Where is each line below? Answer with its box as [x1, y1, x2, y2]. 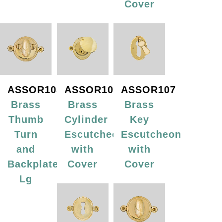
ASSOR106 [64, 84, 119, 96]
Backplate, [7, 159, 62, 170]
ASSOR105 [7, 84, 62, 96]
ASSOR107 [121, 84, 176, 96]
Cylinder [64, 114, 108, 125]
